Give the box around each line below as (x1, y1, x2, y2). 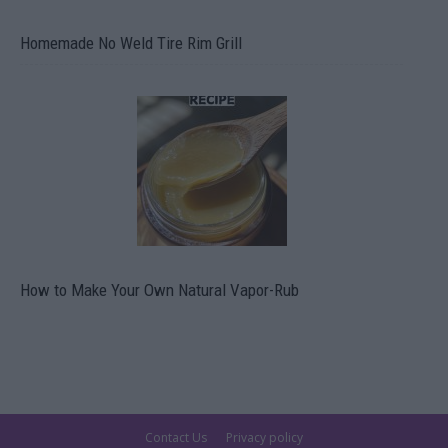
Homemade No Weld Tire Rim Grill (20, 33, 242, 53)
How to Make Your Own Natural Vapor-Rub (20, 280, 299, 300)
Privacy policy (226, 429, 303, 446)
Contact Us (145, 429, 207, 446)
